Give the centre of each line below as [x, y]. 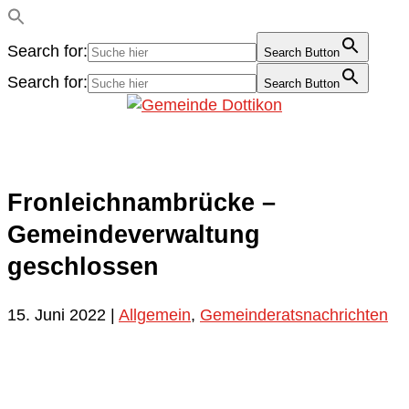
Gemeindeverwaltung [134, 235]
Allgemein [155, 315]
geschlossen [83, 267]
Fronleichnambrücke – [142, 203]
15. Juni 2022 [57, 315]
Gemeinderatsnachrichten [294, 315]
